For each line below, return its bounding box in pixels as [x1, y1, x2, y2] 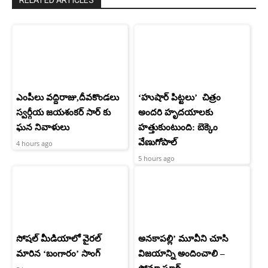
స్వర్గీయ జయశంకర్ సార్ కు [16, 108, 111, 118]
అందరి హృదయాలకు [138, 108, 213, 118]
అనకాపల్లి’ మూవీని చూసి [138, 234, 229, 244]
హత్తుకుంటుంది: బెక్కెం [138, 123, 218, 133]
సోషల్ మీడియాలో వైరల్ [16, 234, 101, 244]
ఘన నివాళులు [16, 123, 69, 133]
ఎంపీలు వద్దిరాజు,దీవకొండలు [16, 93, 119, 103]
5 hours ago [138, 154, 175, 163]
